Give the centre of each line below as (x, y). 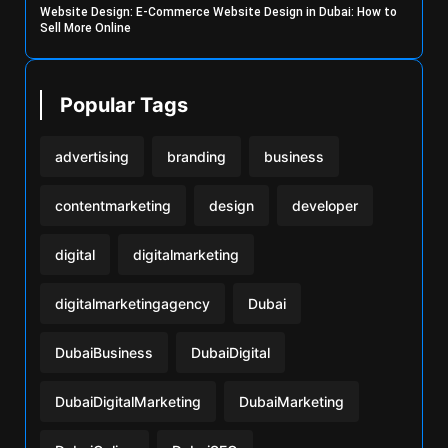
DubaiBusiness (104, 352)
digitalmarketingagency (132, 303)
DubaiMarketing (291, 401)
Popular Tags (124, 104)
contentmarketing (113, 205)
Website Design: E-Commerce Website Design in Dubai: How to (218, 11)
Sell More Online (85, 27)
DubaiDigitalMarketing (128, 401)
